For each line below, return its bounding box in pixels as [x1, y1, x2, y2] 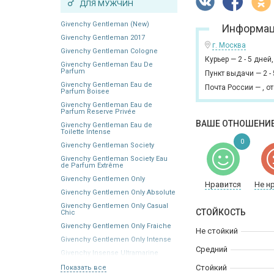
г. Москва [212, 41, 246, 50]
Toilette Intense [61, 127, 111, 136]
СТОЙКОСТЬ [196, 207, 246, 217]
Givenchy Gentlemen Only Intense [61, 235, 171, 243]
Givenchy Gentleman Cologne [61, 46, 158, 55]
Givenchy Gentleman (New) [61, 20, 149, 28]
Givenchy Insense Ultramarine [61, 248, 158, 257]
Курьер [205, 55, 229, 64]
